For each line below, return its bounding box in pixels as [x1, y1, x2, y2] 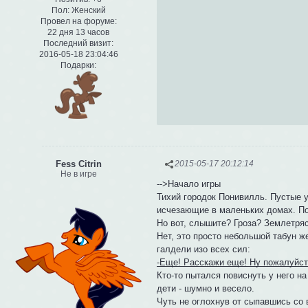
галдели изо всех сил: [157, 244, 251, 255]
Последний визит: [43, 38, 113, 49]
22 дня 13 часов [47, 27, 109, 38]
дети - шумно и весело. [157, 283, 255, 294]
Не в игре [60, 168, 97, 179]
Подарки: [60, 60, 96, 71]
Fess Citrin [55, 158, 102, 169]
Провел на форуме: [40, 16, 117, 27]
